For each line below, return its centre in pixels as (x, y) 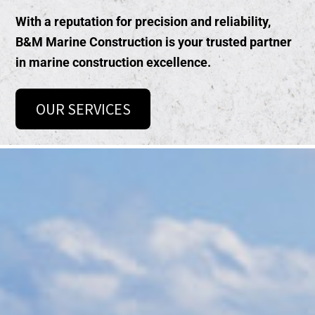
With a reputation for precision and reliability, (143, 21)
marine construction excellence (118, 62)
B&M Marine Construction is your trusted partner (154, 42)
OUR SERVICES (83, 109)
